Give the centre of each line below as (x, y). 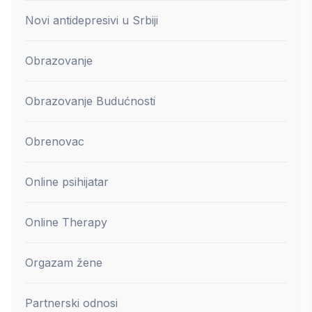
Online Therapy (66, 222)
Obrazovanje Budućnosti (90, 101)
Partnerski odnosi (71, 303)
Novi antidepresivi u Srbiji (92, 20)
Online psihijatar (67, 181)
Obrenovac (55, 141)
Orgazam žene (64, 262)
